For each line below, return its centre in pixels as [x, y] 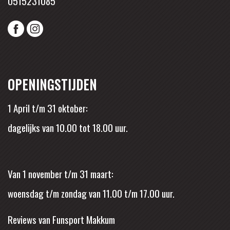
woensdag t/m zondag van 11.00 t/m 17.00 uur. [91, 193]
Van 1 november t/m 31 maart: [61, 173]
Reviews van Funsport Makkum [61, 219]
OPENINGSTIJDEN [52, 84]
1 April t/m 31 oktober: [48, 108]
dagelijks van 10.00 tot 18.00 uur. [68, 128]
